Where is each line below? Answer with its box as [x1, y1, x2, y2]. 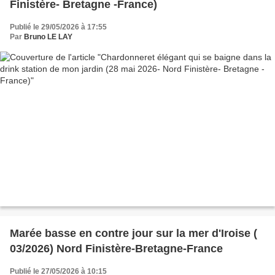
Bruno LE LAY [24, 33, 72, 42]
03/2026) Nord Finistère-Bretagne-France [10, 242, 223, 255]
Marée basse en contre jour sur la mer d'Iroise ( [10, 227, 257, 239]
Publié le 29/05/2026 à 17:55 [10, 23, 107, 32]
